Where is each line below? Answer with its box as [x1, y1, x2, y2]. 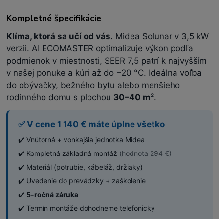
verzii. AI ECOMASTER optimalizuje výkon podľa [6, 43, 194, 53]
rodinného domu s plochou [6, 92, 114, 102]
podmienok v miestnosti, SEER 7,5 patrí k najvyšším [6, 55, 207, 66]
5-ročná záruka [26, 190, 79, 198]
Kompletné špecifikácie [6, 12, 102, 24]
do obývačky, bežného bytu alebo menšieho [6, 80, 180, 90]
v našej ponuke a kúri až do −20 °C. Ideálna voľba [6, 67, 202, 78]
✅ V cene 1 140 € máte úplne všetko [18, 119, 165, 129]
